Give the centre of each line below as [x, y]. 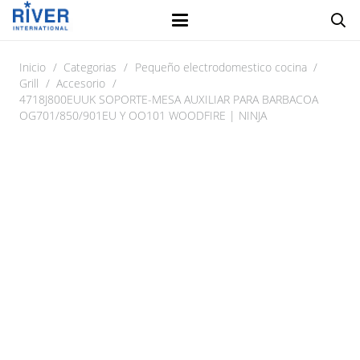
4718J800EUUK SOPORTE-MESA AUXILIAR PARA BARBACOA [169, 99]
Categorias [90, 67]
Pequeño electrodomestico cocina [221, 67]
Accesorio [81, 83]
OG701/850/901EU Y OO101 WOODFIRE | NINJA [143, 115]
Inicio [33, 67]
